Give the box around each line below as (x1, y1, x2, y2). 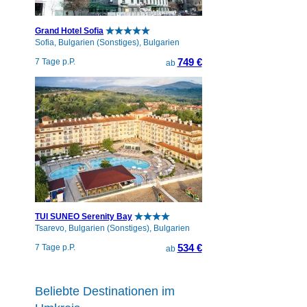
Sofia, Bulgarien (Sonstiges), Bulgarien (35, 37, 180, 47)
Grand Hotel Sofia (35, 25, 103, 36)
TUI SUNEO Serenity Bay (35, 212, 132, 222)
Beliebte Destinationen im (35, 284, 175, 299)
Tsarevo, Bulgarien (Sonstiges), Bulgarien (35, 223, 190, 234)
